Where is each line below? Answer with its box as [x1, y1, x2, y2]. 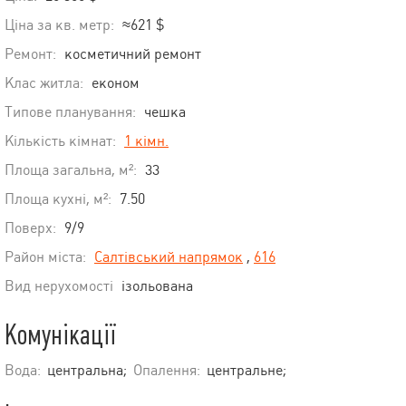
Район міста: [5, 248, 86, 266]
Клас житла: [5, 74, 83, 92]
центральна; [47, 362, 127, 380]
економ [92, 74, 140, 92]
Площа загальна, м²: [5, 161, 137, 179]
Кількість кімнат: [5, 132, 116, 150]
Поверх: [5, 219, 56, 237]
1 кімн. [124, 132, 169, 150]
